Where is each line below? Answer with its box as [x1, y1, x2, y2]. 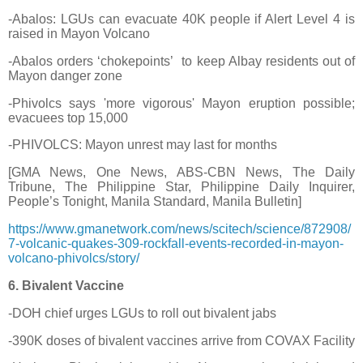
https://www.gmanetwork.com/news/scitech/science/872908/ [8, 222, 351, 237]
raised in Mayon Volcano [8, 26, 150, 41]
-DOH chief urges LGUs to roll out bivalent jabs [8, 305, 276, 320]
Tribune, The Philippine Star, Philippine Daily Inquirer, [8, 180, 355, 194]
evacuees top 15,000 [8, 110, 128, 125]
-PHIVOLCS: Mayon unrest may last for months [8, 138, 277, 152]
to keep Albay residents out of [181, 53, 356, 68]
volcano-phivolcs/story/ [8, 251, 139, 266]
